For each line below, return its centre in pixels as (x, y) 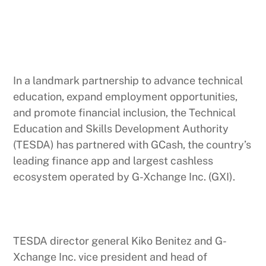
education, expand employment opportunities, (126, 96)
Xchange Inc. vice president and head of (110, 256)
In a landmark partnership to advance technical (128, 80)
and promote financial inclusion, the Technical (125, 112)
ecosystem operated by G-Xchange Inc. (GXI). (124, 176)
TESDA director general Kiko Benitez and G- (120, 240)
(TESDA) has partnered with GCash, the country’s (132, 144)
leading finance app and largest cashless (113, 160)
